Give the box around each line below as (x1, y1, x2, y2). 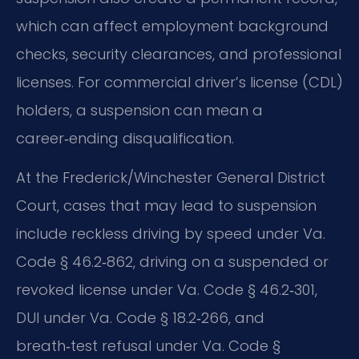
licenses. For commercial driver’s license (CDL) (16, 71, 343, 92)
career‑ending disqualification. (16, 127, 234, 148)
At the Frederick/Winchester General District (16, 167, 325, 188)
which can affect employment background (16, 15, 329, 36)
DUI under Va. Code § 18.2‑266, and (16, 308, 264, 329)
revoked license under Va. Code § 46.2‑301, (16, 280, 317, 301)
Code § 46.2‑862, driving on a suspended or (16, 252, 329, 272)
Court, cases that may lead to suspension (16, 196, 317, 216)
